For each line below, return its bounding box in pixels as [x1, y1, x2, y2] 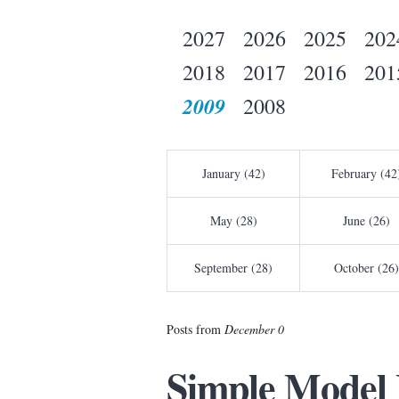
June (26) [342, 212, 390, 230]
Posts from [167, 321, 224, 338]
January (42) [201, 165, 265, 183]
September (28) [194, 259, 273, 277]
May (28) [209, 212, 257, 230]
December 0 [224, 321, 284, 338]
